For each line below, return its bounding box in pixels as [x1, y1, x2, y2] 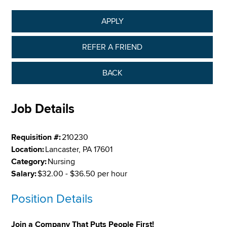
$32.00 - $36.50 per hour [37, 168, 128, 179]
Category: [11, 156, 47, 167]
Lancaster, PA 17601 [45, 144, 113, 155]
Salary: [11, 168, 37, 179]
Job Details [11, 101, 75, 117]
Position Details [11, 191, 93, 206]
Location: [11, 144, 45, 155]
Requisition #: [11, 132, 61, 142]
